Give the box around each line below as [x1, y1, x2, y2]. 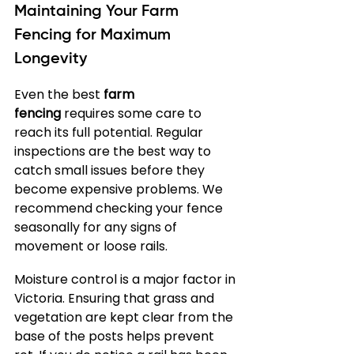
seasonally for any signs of [14, 218, 180, 236]
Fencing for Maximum [14, 28, 175, 43]
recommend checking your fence [14, 199, 226, 217]
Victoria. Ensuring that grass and [14, 289, 217, 307]
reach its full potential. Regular [14, 123, 206, 141]
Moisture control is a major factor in [14, 270, 239, 288]
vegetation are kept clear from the [14, 308, 236, 326]
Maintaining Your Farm [14, 4, 183, 20]
